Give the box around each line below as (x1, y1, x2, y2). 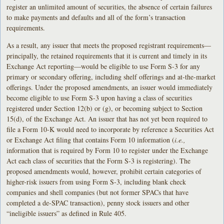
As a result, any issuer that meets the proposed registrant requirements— (6, 40, 211, 50)
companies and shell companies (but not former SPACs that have (6, 187, 189, 197)
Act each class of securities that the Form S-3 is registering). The (6, 155, 191, 165)
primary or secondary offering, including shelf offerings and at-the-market (6, 71, 216, 81)
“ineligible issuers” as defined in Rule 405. (6, 208, 127, 218)
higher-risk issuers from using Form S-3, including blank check (6, 176, 186, 186)
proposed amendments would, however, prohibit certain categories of (6, 166, 202, 176)
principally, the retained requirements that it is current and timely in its (6, 50, 207, 60)
